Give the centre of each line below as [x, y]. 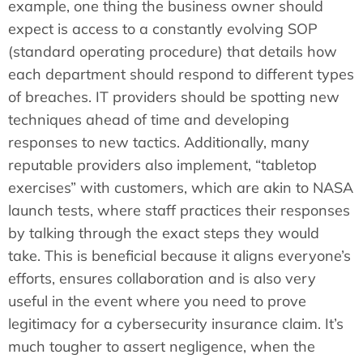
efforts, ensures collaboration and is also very [162, 278]
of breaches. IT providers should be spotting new [174, 96]
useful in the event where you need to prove [157, 301]
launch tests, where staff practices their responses [179, 210]
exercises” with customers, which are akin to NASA [181, 187]
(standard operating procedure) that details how [173, 51]
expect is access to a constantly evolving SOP [163, 28]
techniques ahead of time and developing [149, 119]
